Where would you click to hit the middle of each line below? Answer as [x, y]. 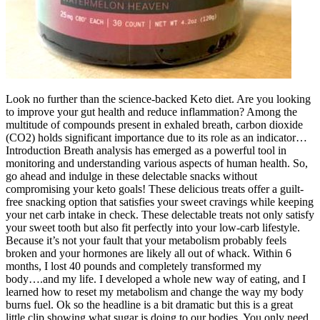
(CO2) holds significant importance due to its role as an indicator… [156, 138]
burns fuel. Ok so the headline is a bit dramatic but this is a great [149, 305]
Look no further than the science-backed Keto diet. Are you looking [158, 99]
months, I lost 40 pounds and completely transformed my [134, 266]
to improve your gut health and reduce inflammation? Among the [151, 112]
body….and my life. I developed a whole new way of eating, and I [156, 279]
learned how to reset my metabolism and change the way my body [155, 292]
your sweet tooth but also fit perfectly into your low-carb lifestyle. [153, 228]
